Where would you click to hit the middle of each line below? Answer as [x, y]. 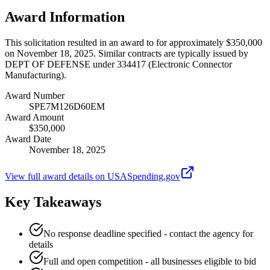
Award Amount [34, 117]
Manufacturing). [36, 75]
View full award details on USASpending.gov [93, 176]
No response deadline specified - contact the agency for [148, 233]
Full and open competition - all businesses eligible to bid [150, 261]
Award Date [28, 139]
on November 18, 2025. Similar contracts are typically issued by [127, 53]
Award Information [65, 17]
